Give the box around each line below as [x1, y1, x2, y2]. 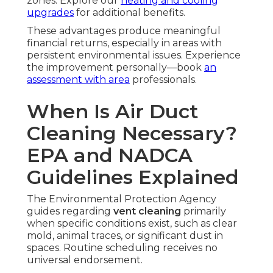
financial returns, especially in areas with [27, 37, 222, 49]
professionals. [130, 74, 197, 86]
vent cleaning [113, 205, 181, 218]
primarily [181, 205, 226, 218]
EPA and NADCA [27, 143, 193, 168]
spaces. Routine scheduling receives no [27, 242, 218, 254]
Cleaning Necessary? [27, 121, 237, 146]
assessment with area [27, 74, 130, 86]
